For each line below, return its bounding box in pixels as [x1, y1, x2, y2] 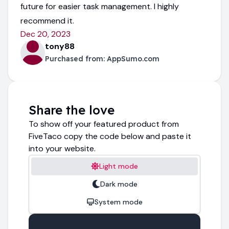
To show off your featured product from [29, 118, 179, 129]
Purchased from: [45, 54, 107, 63]
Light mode [99, 161, 138, 171]
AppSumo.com [107, 54, 159, 63]
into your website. [29, 143, 96, 154]
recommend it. [20, 15, 74, 26]
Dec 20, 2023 [20, 28, 71, 39]
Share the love [29, 102, 114, 118]
